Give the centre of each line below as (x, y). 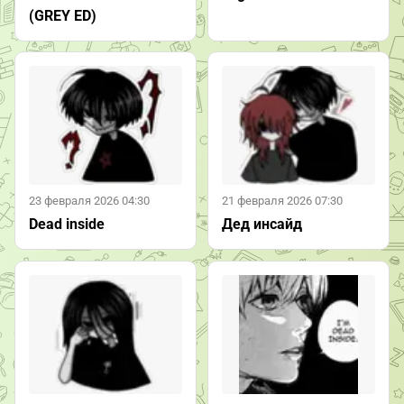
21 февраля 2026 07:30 (282, 200)
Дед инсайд (262, 225)
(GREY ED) (63, 15)
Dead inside (67, 225)
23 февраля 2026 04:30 (89, 200)
